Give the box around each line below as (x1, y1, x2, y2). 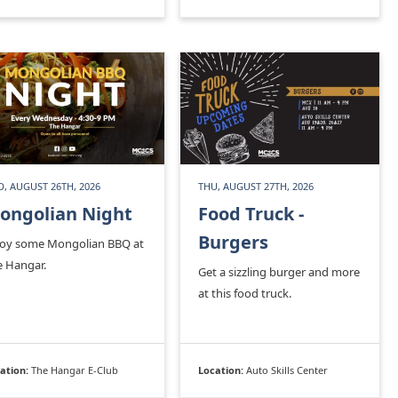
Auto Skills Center (246, 362, 328, 377)
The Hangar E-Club (31, 362, 118, 377)
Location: (198, 362, 246, 377)
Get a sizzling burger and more (198, 263, 360, 280)
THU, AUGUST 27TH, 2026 (198, 179, 314, 193)
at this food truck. (198, 284, 291, 301)
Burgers (198, 229, 268, 254)
